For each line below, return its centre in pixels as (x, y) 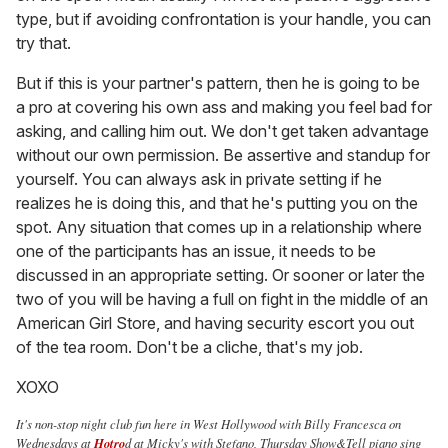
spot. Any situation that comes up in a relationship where (219, 227)
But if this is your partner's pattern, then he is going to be (218, 83)
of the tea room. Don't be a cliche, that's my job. (189, 347)
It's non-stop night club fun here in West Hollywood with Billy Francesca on (208, 424)
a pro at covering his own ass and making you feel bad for (224, 107)
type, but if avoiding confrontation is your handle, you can (223, 19)
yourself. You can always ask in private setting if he (199, 179)
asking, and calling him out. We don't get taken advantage (222, 131)
